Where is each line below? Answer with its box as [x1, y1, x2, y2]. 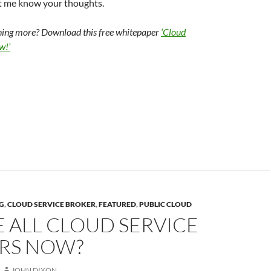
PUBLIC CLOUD [139, 200, 192, 209]
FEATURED [99, 200, 136, 209]
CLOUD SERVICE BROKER [7, 200, 96, 209]
